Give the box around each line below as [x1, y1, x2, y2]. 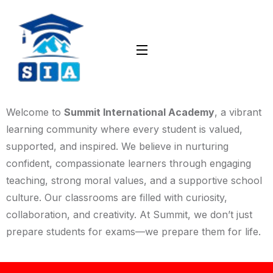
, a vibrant [214, 106, 261, 118]
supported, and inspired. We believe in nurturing [6, 140, 229, 152]
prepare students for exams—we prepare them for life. [6, 225, 261, 238]
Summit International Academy [64, 106, 214, 118]
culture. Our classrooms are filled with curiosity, [6, 191, 227, 204]
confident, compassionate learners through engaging [6, 157, 251, 169]
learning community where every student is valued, [6, 123, 243, 135]
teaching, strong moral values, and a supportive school [6, 174, 262, 186]
